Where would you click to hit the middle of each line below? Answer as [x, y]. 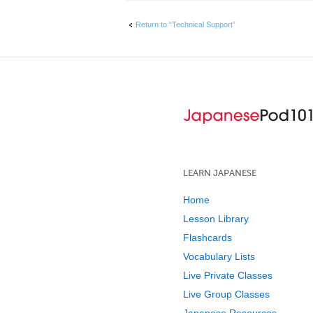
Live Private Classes [228, 276]
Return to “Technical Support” [185, 24]
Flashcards [208, 238]
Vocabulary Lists [219, 257]
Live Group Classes [226, 294]
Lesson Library [216, 219]
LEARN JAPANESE [220, 173]
